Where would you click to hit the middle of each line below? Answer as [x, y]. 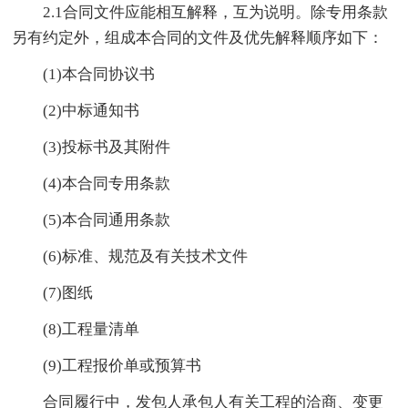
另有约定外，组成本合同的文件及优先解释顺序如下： [198, 37]
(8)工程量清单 [92, 329]
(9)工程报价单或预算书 [122, 365]
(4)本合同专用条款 [107, 183]
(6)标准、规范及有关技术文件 [146, 256]
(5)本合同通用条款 [107, 219]
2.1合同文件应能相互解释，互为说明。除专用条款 [216, 12]
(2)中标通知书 [92, 110]
